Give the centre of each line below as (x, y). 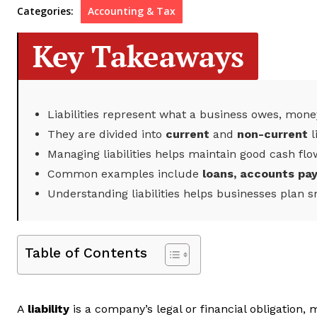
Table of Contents (86, 253)
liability (48, 309)
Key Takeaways (138, 56)
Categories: (45, 11)
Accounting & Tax (132, 11)
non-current (272, 134)
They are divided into (106, 134)
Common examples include (125, 173)
